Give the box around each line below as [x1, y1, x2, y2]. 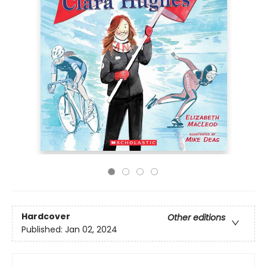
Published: [21, 223, 65, 236]
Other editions [167, 212, 225, 224]
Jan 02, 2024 [65, 223, 117, 236]
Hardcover [21, 210, 70, 223]
